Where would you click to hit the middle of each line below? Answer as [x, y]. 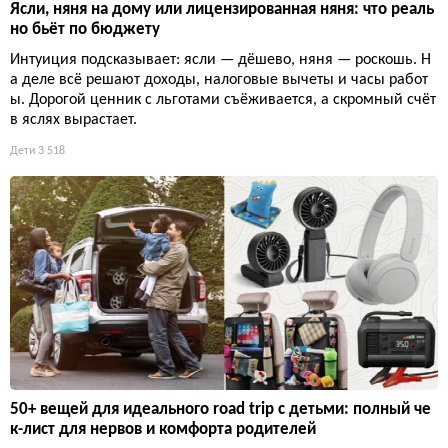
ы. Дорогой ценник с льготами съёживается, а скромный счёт [223, 100]
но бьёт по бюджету [85, 30]
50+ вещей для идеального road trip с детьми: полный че [220, 410]
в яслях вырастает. [73, 120]
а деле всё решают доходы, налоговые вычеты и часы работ [219, 80]
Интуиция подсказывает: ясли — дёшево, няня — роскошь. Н [220, 60]
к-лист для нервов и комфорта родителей [163, 430]
